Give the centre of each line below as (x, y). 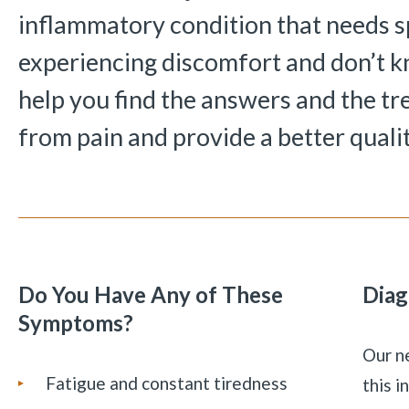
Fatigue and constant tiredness (166, 383)
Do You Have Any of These (150, 294)
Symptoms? (75, 322)
